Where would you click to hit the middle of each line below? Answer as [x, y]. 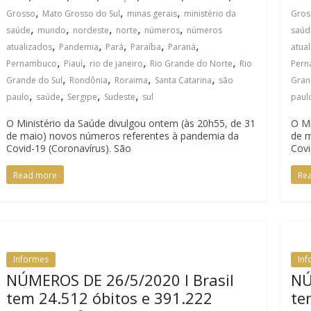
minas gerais [152, 14]
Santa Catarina [183, 80]
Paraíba [146, 47]
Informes [31, 259]
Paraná [182, 47]
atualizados [29, 47]
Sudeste [120, 97]
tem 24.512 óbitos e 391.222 [109, 298]
